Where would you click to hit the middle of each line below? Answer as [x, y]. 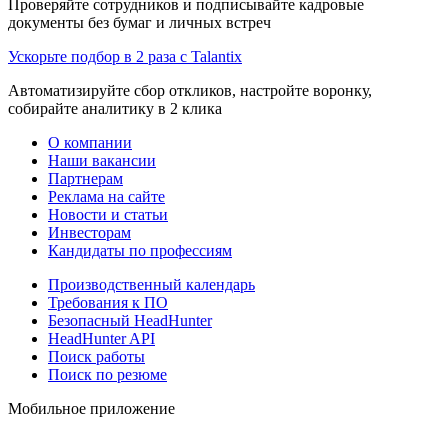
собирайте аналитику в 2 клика [115, 108]
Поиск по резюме [107, 374]
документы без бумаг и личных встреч [139, 22]
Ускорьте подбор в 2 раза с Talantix [125, 56]
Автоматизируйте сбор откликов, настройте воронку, [190, 90]
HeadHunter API [101, 338]
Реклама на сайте [106, 196]
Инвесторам [89, 232]
